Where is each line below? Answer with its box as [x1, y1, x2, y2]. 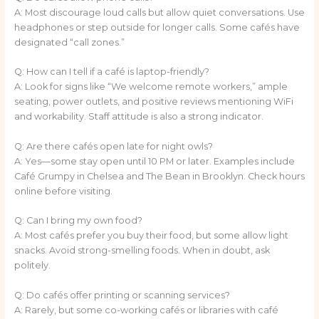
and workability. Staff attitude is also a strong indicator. [14, 111, 263, 122]
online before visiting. [14, 185, 113, 197]
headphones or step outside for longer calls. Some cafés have [14, 21, 300, 33]
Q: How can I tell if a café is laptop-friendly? [14, 66, 209, 78]
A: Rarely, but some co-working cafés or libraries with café [14, 304, 278, 315]
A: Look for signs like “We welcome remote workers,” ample [14, 81, 288, 93]
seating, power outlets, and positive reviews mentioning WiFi [14, 96, 293, 108]
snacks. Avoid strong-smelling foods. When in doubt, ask [14, 245, 270, 256]
